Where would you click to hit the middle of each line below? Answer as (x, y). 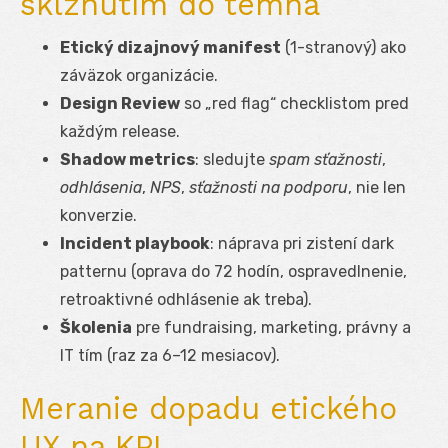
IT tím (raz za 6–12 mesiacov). (170, 355)
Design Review (120, 103)
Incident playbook (135, 243)
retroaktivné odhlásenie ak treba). (186, 299)
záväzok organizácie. (139, 75)
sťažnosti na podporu (268, 187)
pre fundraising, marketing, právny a (271, 327)
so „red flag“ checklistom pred (294, 103)
